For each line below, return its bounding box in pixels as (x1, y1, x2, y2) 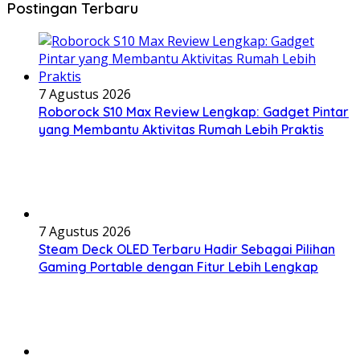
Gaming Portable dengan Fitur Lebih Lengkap (39, 259, 318, 276)
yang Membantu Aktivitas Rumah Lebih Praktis (39, 121, 324, 138)
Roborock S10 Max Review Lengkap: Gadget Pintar (39, 104, 349, 121)
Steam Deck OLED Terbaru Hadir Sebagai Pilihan (39, 241, 335, 258)
